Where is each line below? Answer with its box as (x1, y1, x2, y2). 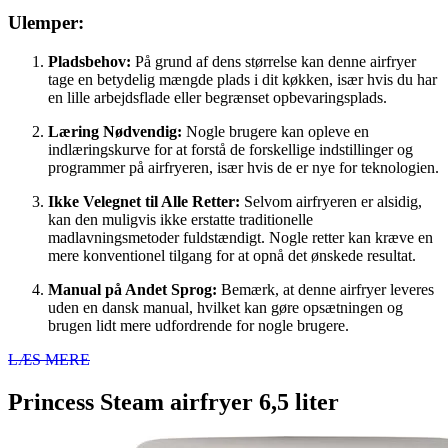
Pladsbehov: (48, 52, 131, 70)
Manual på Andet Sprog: (48, 280, 217, 298)
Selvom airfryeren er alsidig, (240, 192, 422, 210)
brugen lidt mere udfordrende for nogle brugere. (48, 316, 349, 334)
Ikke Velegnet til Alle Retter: (48, 192, 240, 210)
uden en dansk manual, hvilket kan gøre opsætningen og (48, 298, 403, 316)
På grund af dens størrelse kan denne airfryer (131, 52, 416, 70)
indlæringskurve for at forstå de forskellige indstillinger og (48, 140, 413, 158)
